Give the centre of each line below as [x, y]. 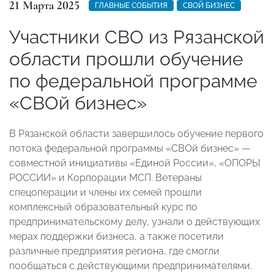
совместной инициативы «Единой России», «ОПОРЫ [135, 163]
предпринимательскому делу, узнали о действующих [135, 221]
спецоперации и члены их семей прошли [106, 192]
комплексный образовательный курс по [103, 207]
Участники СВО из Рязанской [137, 37]
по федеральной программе [133, 81]
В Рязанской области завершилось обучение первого [136, 133]
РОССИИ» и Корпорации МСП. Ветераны [106, 177]
